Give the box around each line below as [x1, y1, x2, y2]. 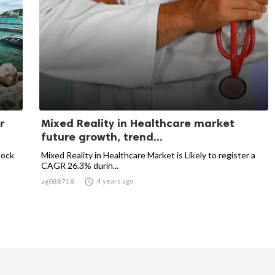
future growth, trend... [41, 130, 163, 144]
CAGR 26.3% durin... [41, 160, 118, 171]
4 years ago [97, 177, 133, 185]
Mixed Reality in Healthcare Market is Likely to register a [41, 150, 255, 160]
